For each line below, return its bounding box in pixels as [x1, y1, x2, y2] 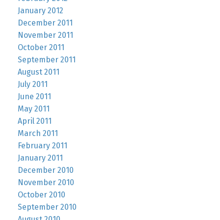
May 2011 [17, 104, 50, 113]
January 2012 [17, 5, 63, 15]
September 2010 [17, 202, 77, 212]
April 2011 [17, 116, 52, 126]
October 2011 [17, 42, 64, 52]
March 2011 [17, 128, 58, 138]
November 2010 [17, 177, 74, 187]
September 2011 [17, 55, 76, 64]
